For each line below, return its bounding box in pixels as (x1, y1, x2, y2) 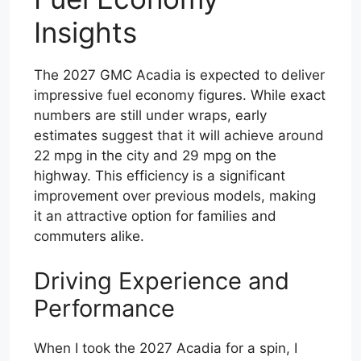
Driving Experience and (34, 266, 289, 295)
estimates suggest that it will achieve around (34, 127, 324, 143)
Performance (34, 293, 175, 322)
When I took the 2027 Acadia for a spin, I (34, 339, 297, 356)
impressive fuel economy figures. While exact (34, 87, 326, 103)
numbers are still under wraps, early (34, 107, 267, 123)
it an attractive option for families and (34, 208, 276, 224)
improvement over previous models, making (34, 188, 316, 204)
